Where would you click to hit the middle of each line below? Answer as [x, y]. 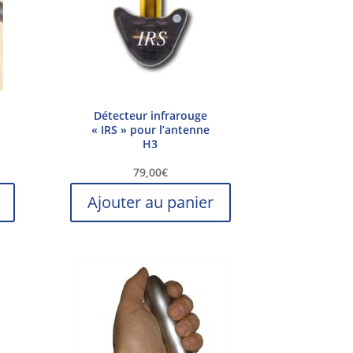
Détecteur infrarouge [150, 116]
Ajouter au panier [150, 203]
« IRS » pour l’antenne [150, 130]
